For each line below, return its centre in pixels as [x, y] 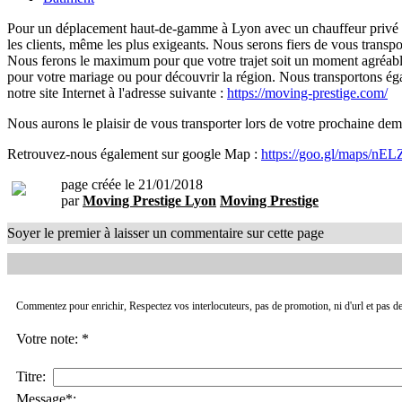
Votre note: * [54, 339]
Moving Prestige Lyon [149, 201]
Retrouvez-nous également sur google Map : [134, 154]
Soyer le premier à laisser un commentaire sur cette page [166, 233]
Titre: [35, 376]
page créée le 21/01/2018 [132, 184]
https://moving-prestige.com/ [307, 93]
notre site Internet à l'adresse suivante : [117, 93]
